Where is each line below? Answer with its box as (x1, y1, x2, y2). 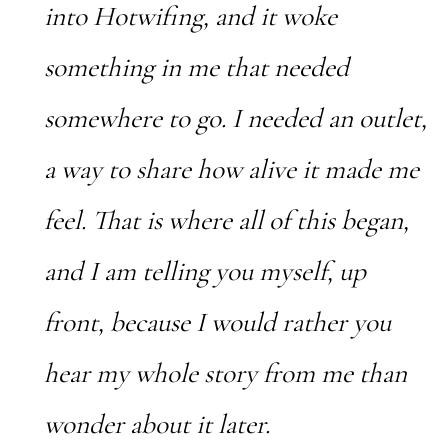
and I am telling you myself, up (43, 254, 366, 288)
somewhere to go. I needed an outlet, (43, 101, 427, 135)
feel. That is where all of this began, (43, 203, 409, 237)
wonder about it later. (43, 407, 270, 441)
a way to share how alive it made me (43, 152, 419, 186)
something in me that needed (43, 50, 349, 84)
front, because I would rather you (43, 305, 391, 339)
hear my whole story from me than (43, 356, 407, 390)
